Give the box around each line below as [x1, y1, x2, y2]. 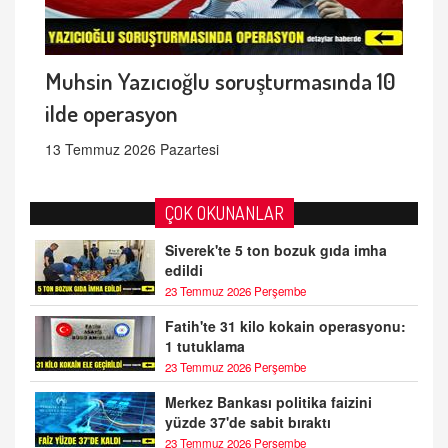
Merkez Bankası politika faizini [165, 392, 372, 413]
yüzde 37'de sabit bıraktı [165, 412, 331, 433]
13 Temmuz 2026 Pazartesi [45, 139, 219, 160]
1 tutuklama [165, 336, 245, 357]
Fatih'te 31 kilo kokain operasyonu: [165, 316, 406, 337]
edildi [165, 260, 203, 281]
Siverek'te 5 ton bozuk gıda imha [165, 240, 387, 261]
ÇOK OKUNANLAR [164, 202, 284, 225]
